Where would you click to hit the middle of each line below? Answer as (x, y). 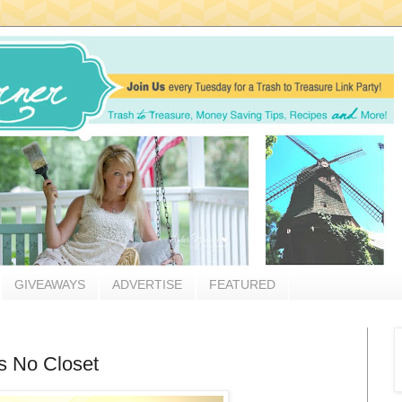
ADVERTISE (147, 285)
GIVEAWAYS (50, 285)
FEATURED (242, 285)
